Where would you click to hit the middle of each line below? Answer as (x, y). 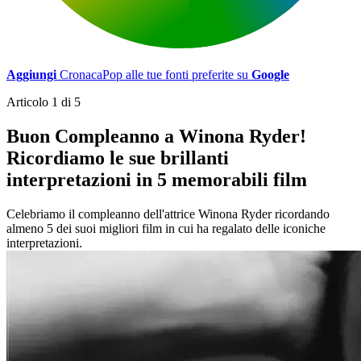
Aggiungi (31, 74)
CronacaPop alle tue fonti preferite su (154, 74)
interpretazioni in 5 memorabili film (157, 179)
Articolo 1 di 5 (44, 102)
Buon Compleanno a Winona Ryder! (156, 136)
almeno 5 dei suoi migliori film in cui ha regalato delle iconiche (166, 228)
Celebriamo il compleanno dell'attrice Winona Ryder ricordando (168, 214)
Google (270, 74)
